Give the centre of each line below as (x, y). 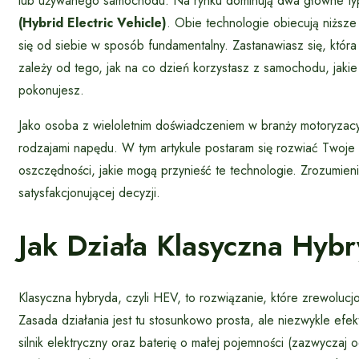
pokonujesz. (51, 91)
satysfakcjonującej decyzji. (89, 193)
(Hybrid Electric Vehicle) (93, 23)
